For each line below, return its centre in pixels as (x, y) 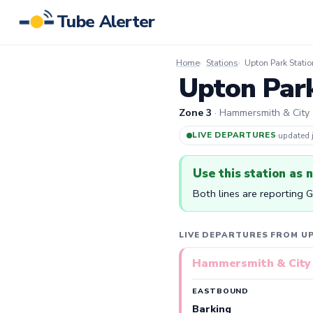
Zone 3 (195, 113)
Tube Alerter (106, 22)
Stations (222, 62)
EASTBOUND (220, 291)
